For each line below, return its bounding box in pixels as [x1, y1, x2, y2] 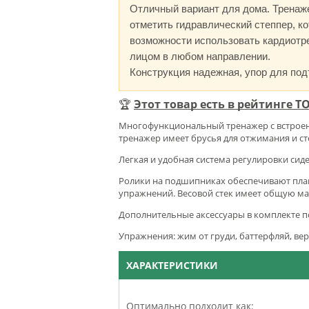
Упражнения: [119, 229, 175, 242]
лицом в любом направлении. [130, 50, 270, 62]
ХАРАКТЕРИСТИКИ [126, 258, 218, 272]
